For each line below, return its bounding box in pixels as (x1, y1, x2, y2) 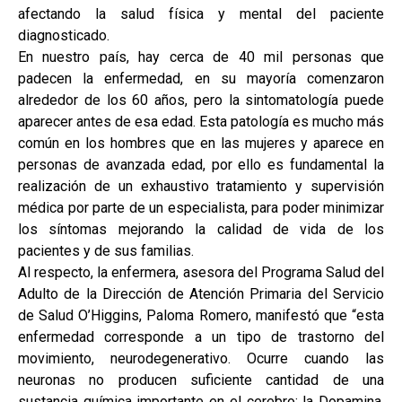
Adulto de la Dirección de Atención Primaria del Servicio (18, 285, 384, 303)
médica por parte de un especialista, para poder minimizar (18, 199, 384, 217)
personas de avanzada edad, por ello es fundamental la (18, 156, 384, 174)
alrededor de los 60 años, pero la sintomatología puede (18, 92, 384, 109)
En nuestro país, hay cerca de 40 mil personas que (18, 48, 384, 66)
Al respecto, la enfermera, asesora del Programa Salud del (18, 264, 384, 282)
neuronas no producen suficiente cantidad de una (18, 371, 384, 389)
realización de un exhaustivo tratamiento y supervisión (18, 178, 384, 196)
